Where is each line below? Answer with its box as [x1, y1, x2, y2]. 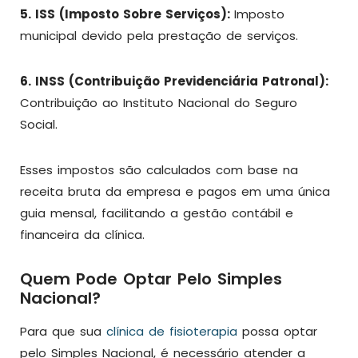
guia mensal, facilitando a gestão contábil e [20, 205, 293, 221]
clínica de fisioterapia [106, 323, 237, 340]
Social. [20, 116, 58, 133]
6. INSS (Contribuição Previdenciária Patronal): [20, 73, 328, 89]
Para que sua [20, 323, 106, 340]
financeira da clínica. [20, 226, 145, 243]
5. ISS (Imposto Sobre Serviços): [20, 6, 234, 22]
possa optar [237, 323, 317, 340]
